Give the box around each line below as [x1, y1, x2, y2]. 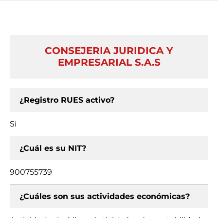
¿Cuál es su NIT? [19, 144, 86, 153]
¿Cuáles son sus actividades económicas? [19, 192, 190, 201]
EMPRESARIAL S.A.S [57, 56, 161, 68]
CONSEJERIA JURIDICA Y [45, 45, 173, 56]
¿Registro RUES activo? [19, 95, 114, 105]
